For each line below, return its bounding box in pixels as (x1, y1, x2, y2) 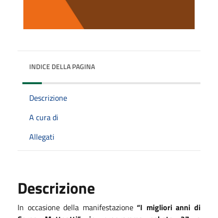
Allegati (29, 130, 54, 143)
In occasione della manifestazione (18, 201, 137, 213)
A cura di (29, 111, 58, 123)
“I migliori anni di (137, 201, 201, 213)
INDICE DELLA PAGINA (29, 61, 95, 72)
